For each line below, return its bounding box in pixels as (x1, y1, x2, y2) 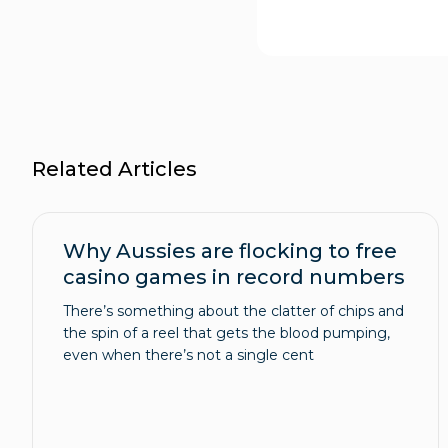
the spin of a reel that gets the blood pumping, (63, 324, 390, 343)
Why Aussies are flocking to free (63, 239, 397, 264)
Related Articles (32, 157, 197, 182)
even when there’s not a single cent (63, 346, 314, 365)
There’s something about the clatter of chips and (63, 302, 404, 321)
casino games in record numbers (63, 265, 405, 290)
